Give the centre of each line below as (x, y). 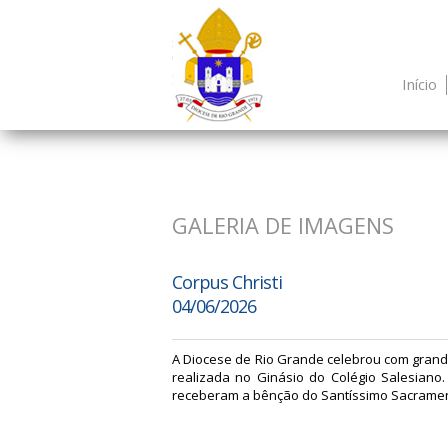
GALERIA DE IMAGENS (283, 225)
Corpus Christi (227, 282)
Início (419, 84)
